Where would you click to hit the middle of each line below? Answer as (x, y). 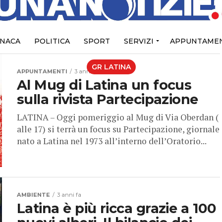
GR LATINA (111, 67)
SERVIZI (139, 41)
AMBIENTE (33, 195)
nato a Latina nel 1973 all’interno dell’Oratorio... (112, 141)
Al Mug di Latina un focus (104, 85)
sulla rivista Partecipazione (108, 100)
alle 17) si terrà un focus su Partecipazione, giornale (118, 129)
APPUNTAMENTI (42, 72)
